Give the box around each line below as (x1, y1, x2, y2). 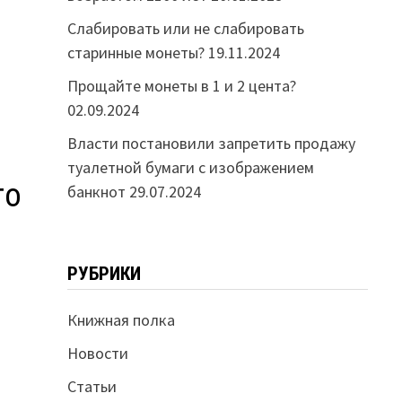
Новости (66, 343, 128, 363)
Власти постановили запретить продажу (66, 133, 355, 153)
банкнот (66, 181, 126, 202)
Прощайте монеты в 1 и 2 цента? (66, 75, 296, 96)
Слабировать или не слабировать (66, 18, 304, 39)
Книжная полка (66, 310, 175, 330)
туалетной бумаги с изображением (66, 157, 314, 178)
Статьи (66, 376, 117, 397)
